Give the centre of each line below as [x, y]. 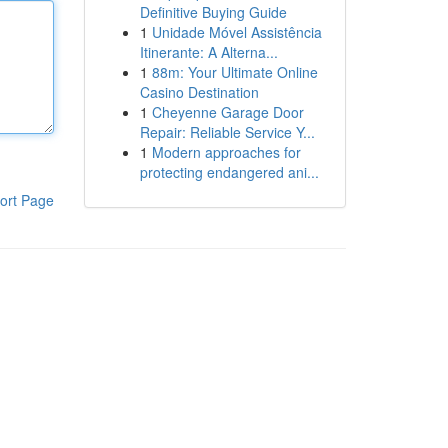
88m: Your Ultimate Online [234, 72]
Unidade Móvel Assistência [236, 32]
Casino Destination [199, 92]
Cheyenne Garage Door [227, 112]
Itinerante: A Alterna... [208, 52]
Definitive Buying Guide [213, 12]
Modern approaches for [226, 152]
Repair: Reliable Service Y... [227, 132]
